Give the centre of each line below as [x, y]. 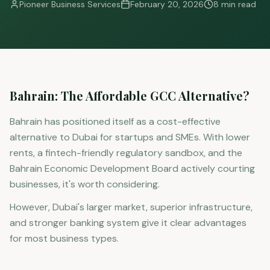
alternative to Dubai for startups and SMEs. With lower [130, 137]
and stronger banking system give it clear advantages [128, 223]
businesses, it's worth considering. [85, 184]
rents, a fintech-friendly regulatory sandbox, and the [126, 153]
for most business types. [64, 238]
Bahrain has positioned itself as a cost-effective [115, 121]
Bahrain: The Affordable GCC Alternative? [130, 96]
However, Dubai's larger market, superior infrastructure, [131, 207]
